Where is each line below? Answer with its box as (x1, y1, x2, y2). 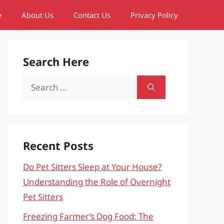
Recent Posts (23, 138, 93, 153)
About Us (21, 10, 53, 20)
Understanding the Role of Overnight (23, 176, 170, 187)
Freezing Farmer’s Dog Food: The (23, 210, 153, 222)
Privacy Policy (130, 10, 178, 20)
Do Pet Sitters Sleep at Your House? (23, 161, 161, 172)
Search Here (23, 54, 89, 69)
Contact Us (73, 10, 110, 20)
